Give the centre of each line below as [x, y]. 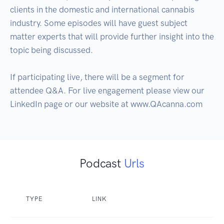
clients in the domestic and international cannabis [102, 9]
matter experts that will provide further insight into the [112, 36]
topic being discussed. [52, 50]
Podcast [102, 163]
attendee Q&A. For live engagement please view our [107, 90]
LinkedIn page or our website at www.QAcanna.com [106, 104]
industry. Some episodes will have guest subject [99, 23]
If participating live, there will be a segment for [97, 77]
